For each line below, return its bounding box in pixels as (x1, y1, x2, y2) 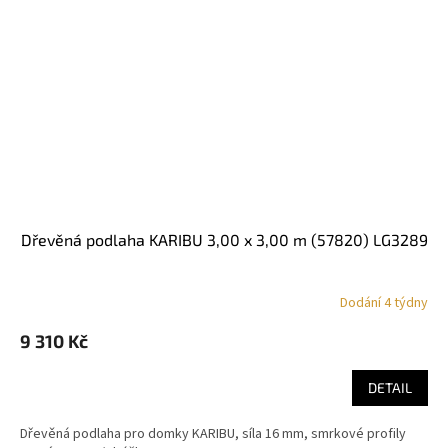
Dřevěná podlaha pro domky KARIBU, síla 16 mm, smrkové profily (20, 424, 406, 445)
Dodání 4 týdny (340, 292, 428, 313)
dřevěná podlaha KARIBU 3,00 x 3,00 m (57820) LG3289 (31, 230, 428, 250)
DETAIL (368, 379, 412, 397)
